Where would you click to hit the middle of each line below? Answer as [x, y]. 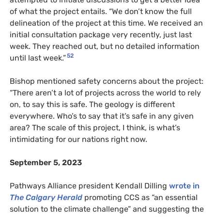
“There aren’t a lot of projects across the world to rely [105, 93]
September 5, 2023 [46, 162]
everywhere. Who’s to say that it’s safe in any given [102, 116]
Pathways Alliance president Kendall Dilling [89, 186]
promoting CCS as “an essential [140, 197]
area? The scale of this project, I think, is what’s [95, 127]
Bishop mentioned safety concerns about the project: [107, 81]
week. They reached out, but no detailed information [105, 46]
